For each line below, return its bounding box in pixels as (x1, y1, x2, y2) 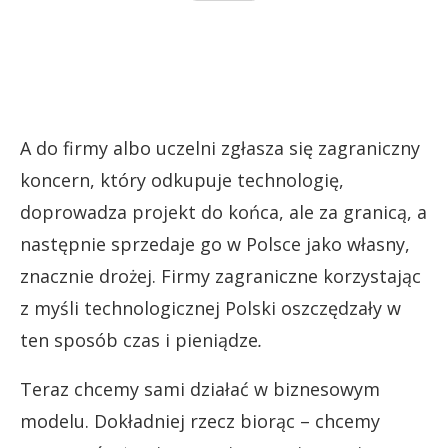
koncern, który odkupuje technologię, (20, 167, 344, 192)
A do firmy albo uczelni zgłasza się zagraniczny (20, 135, 420, 160)
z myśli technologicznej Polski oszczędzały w (20, 295, 401, 320)
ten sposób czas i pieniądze (20, 327, 258, 352)
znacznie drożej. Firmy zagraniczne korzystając (20, 263, 421, 288)
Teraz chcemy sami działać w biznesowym (20, 376, 380, 401)
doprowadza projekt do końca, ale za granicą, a (20, 199, 427, 224)
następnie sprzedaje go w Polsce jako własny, (20, 231, 410, 256)
